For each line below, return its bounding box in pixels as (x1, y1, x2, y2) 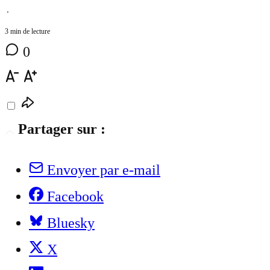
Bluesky (47, 215, 95, 231)
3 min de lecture (5, 27, 50, 36)
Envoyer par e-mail (47, 162, 160, 178)
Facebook (47, 188, 104, 204)
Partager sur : (18, 121, 105, 137)
